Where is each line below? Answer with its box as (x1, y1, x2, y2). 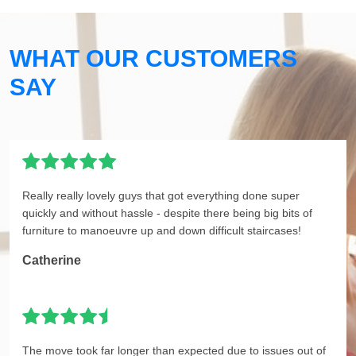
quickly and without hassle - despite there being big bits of (22, 207, 312, 220)
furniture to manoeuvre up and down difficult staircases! (22, 224, 301, 238)
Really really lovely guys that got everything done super (22, 189, 300, 203)
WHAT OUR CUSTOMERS (10, 45, 297, 72)
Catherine (22, 253, 81, 268)
